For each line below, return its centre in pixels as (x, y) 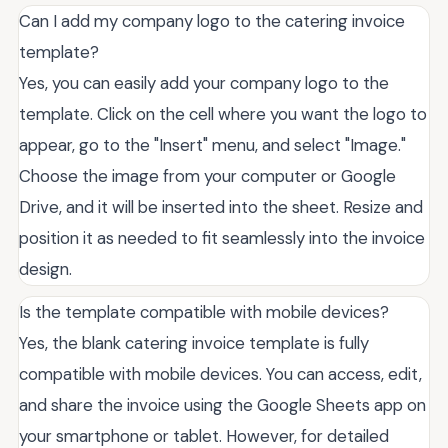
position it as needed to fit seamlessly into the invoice (222, 238)
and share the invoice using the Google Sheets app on (222, 405)
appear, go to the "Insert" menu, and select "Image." (212, 145)
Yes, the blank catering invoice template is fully (194, 343)
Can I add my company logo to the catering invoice (212, 21)
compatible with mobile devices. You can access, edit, (220, 374)
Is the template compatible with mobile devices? (204, 312)
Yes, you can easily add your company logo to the (204, 83)
